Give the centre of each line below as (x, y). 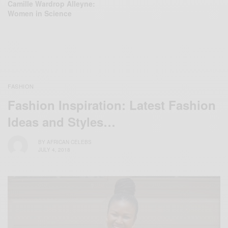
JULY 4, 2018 (54, 149)
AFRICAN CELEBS (69, 142)
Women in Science (40, 13)
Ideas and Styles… (62, 122)
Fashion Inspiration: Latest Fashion (112, 105)
